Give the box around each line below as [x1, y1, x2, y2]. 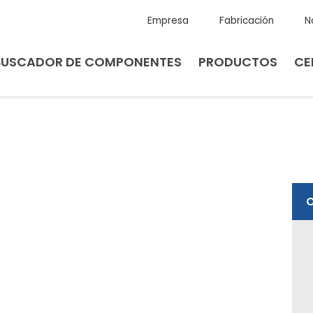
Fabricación [219, 14, 274, 27]
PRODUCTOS [198, 53, 277, 71]
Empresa [147, 14, 189, 27]
